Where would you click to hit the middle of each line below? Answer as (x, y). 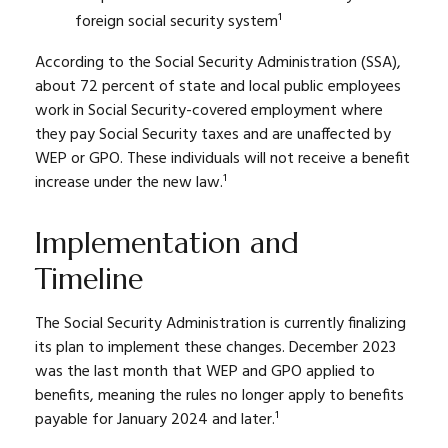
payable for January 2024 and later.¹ (157, 420)
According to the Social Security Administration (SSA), (218, 63)
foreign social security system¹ (178, 22)
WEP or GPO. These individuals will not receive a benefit (222, 159)
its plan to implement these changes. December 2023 (215, 348)
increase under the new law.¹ (131, 183)
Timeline (89, 279)
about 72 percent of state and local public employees (218, 87)
